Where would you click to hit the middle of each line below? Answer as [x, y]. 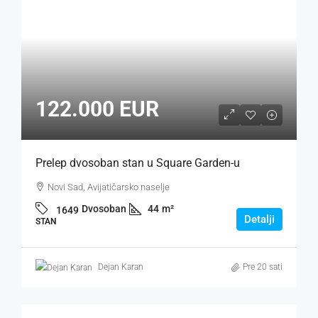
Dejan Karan [121, 267]
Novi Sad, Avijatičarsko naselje [109, 187]
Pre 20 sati [263, 267]
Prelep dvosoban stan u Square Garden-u [138, 163]
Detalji [259, 219]
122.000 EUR [97, 109]
